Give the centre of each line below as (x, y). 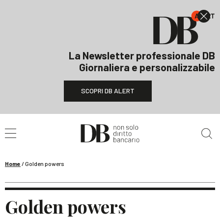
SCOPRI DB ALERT (108, 91)
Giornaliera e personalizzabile (147, 67)
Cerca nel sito (45, 121)
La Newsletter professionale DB (142, 55)
